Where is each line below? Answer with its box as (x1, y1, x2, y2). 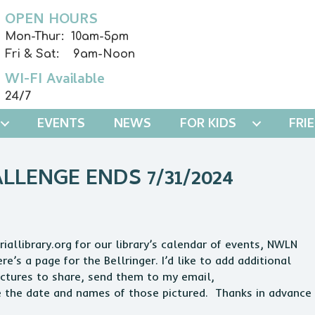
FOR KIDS (180, 115, 236, 135)
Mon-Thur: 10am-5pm (5, 30, 129, 43)
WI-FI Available (5, 69, 105, 92)
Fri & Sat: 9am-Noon (5, 48, 136, 60)
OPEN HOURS (5, 9, 98, 32)
